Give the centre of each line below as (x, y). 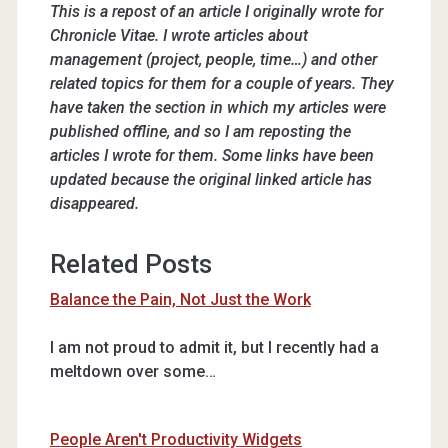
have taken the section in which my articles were (217, 107)
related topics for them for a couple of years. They (221, 83)
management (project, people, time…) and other (213, 59)
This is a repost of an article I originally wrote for (216, 11)
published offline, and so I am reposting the (200, 131)
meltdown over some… (132, 371)
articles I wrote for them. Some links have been (211, 155)
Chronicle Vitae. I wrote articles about (178, 35)
